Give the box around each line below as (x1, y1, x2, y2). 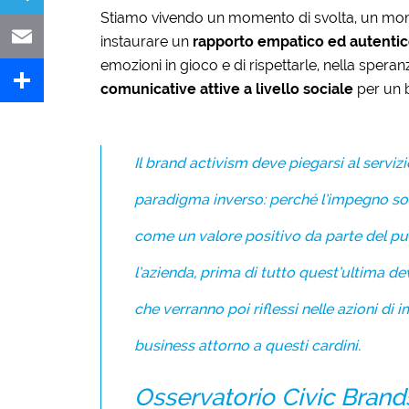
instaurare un (100, 32, 193, 50)
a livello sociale (243, 79, 353, 98)
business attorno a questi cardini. (133, 336, 361, 354)
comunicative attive (100, 79, 240, 98)
